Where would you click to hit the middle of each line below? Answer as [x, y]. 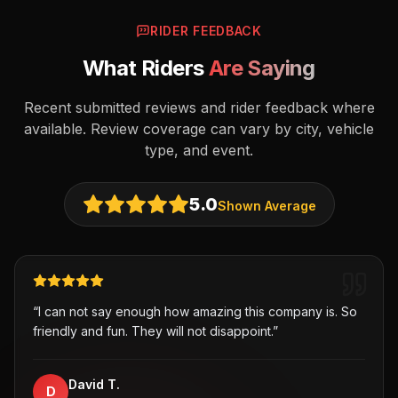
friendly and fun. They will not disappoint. [153, 331]
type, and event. [199, 150]
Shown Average [267, 206]
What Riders [146, 68]
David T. [94, 384]
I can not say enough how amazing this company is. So [198, 311]
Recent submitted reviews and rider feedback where [199, 107]
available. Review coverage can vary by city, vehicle [199, 129]
